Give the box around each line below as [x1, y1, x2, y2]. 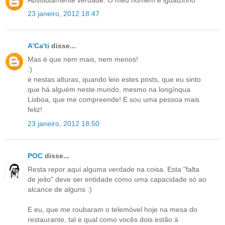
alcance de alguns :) [28, 185, 92, 193]
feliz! [28, 105, 42, 114]
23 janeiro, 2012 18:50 [28, 119, 99, 128]
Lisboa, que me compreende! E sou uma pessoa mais [28, 95, 199, 104]
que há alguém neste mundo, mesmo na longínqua [28, 85, 190, 94]
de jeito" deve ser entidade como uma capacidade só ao [28, 175, 206, 183]
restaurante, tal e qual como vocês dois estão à [28, 215, 178, 223]
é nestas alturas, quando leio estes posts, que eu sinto [28, 75, 201, 84]
